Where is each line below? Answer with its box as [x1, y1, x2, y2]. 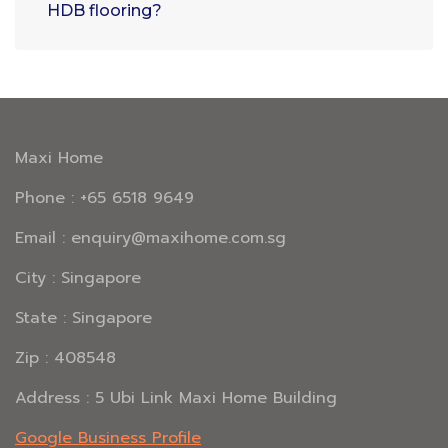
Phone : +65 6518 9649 [15, 186, 194, 211]
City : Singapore [15, 266, 141, 291]
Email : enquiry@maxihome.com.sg [15, 226, 286, 251]
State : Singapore [15, 306, 152, 331]
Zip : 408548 [15, 346, 116, 371]
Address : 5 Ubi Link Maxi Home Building [15, 386, 337, 411]
